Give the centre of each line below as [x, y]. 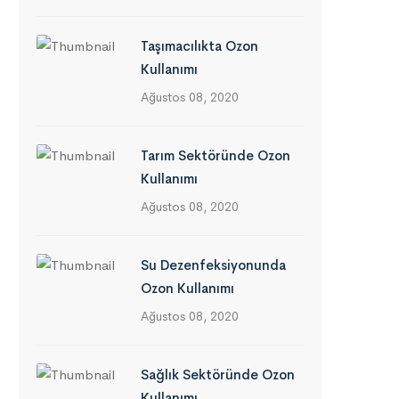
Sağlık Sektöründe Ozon [218, 375]
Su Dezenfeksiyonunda [213, 265]
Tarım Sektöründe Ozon [216, 155]
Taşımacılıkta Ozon [199, 46]
